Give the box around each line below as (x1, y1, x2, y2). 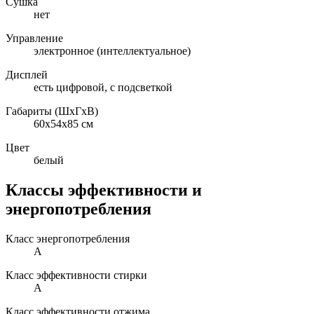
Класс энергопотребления (6, 233, 130, 245)
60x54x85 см (34, 118, 93, 130)
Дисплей (6, 69, 48, 81)
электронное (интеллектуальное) (34, 45, 191, 57)
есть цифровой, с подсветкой (34, 81, 172, 94)
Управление (6, 32, 63, 45)
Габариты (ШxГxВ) (6, 105, 98, 118)
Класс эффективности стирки (6, 269, 147, 282)
